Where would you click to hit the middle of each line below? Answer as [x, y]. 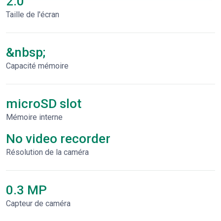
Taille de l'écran [33, 15]
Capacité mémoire [37, 66]
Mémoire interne [34, 117]
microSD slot [44, 104]
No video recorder [58, 139]
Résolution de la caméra [47, 152]
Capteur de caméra [38, 203]
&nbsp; [26, 52]
